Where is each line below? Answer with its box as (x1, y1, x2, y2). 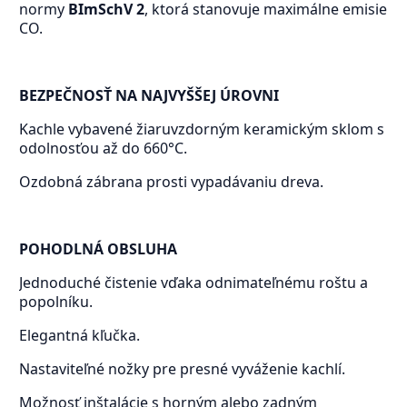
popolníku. (18, 292, 93, 313)
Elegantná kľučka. (18, 325, 140, 346)
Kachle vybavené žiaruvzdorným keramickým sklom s (18, 119, 384, 140)
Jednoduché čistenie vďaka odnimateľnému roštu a (18, 273, 368, 293)
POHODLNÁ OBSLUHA (18, 239, 177, 260)
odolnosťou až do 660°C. (18, 138, 187, 159)
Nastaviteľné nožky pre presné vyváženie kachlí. (18, 359, 345, 380)
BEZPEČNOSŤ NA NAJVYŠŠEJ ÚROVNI (18, 85, 279, 106)
